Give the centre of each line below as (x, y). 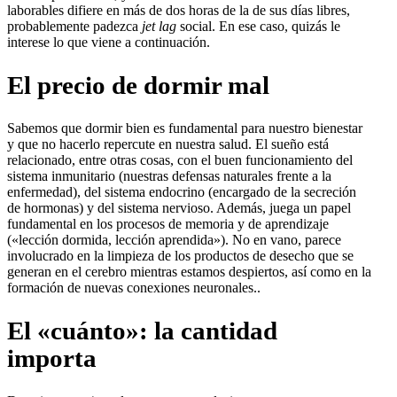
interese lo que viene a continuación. (109, 43)
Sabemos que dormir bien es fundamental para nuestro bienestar (185, 128)
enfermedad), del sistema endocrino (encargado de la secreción (182, 192)
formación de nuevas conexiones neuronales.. (134, 288)
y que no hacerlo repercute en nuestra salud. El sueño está (168, 144)
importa (52, 358)
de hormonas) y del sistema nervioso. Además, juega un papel (179, 208)
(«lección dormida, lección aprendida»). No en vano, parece (174, 240)
